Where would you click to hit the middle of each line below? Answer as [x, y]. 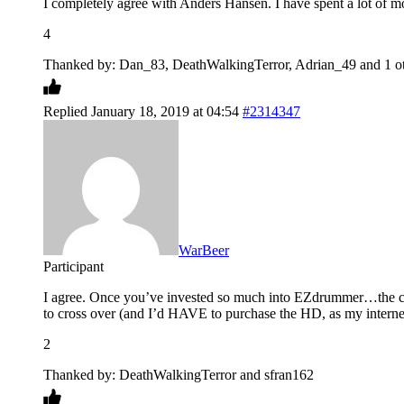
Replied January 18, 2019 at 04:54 [141, 112]
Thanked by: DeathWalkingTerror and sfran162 [179, 375]
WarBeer [204, 251]
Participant [73, 267]
